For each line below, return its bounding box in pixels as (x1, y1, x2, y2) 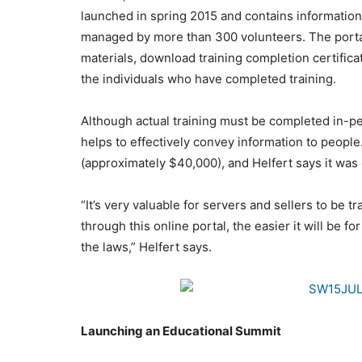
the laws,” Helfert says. (81, 238, 212, 255)
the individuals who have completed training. (81, 70, 336, 86)
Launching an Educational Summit (81, 322, 281, 339)
